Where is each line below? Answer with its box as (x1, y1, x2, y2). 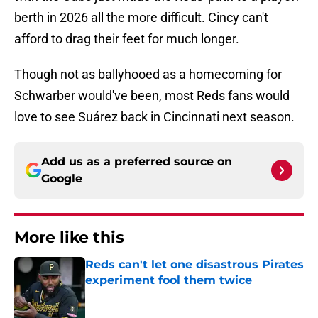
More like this (14, 228, 124, 248)
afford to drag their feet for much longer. (14, 31, 239, 47)
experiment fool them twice (85, 273, 252, 287)
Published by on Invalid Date (84, 288, 208, 300)
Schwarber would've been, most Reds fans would (14, 88, 290, 104)
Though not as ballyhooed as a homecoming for (14, 67, 282, 82)
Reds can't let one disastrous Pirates (85, 258, 304, 272)
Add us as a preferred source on (41, 155, 232, 169)
